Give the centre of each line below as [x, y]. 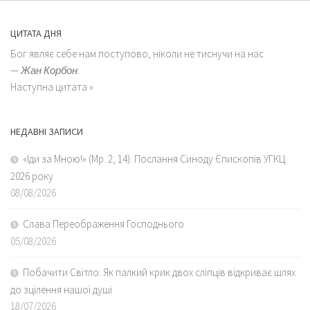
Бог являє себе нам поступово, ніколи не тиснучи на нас [137, 53]
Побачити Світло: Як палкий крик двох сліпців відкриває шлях [159, 272]
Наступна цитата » [52, 86]
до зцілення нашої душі [61, 289]
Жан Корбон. [50, 70]
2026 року [32, 176]
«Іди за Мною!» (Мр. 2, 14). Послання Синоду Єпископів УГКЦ [154, 158]
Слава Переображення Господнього [103, 224]
